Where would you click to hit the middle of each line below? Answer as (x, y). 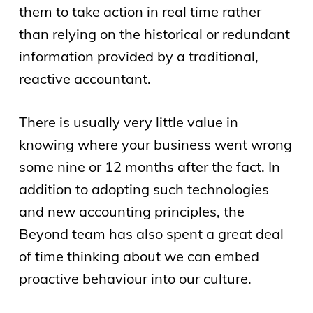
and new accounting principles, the (131, 211)
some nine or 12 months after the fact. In (149, 166)
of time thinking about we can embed (139, 256)
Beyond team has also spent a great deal (151, 233)
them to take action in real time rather (140, 11)
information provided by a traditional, (138, 56)
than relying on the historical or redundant (154, 34)
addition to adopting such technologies (144, 189)
